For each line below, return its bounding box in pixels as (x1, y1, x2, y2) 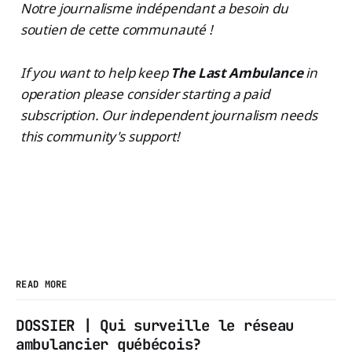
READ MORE (16, 277, 68, 291)
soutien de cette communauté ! (20, 20, 213, 38)
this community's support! (20, 126, 180, 145)
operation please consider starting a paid (20, 84, 269, 103)
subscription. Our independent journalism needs (20, 105, 317, 124)
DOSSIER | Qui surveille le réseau (16, 315, 295, 335)
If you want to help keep (20, 63, 171, 82)
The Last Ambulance (170, 63, 303, 82)
